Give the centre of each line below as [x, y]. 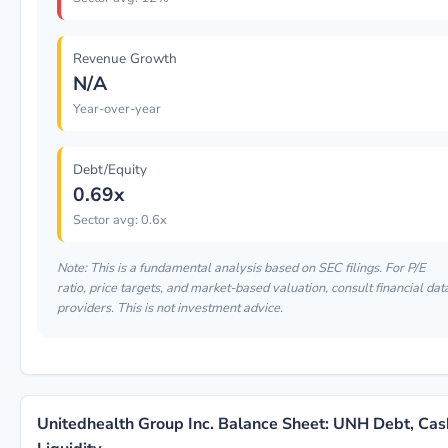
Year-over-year [117, 109]
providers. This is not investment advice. [170, 308]
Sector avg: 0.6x [120, 220]
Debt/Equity [110, 169]
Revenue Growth [125, 58]
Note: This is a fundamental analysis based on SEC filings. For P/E [241, 268]
